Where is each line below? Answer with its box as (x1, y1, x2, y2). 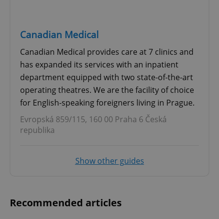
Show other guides (75, 155, 144, 166)
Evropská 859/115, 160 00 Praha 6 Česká (20, 113, 167, 125)
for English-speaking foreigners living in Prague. (20, 97, 195, 108)
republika (20, 124, 55, 135)
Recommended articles (10, 196, 122, 209)
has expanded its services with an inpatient (20, 59, 178, 70)
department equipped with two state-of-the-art (20, 71, 193, 83)
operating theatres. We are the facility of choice (20, 84, 194, 95)
